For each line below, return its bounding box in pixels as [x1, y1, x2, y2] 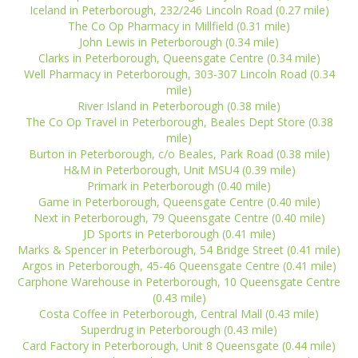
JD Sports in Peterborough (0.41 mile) [82, 226, 276, 241]
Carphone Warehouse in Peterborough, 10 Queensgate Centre [18, 274, 340, 289]
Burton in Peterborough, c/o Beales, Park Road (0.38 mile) [28, 146, 330, 161]
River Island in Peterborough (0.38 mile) [78, 98, 280, 113]
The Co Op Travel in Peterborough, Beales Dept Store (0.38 [25, 114, 333, 129]
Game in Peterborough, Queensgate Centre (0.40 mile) [38, 194, 320, 209]
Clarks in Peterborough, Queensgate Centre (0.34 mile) [38, 50, 320, 66]
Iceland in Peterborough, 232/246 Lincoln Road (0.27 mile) [29, 2, 329, 18]
